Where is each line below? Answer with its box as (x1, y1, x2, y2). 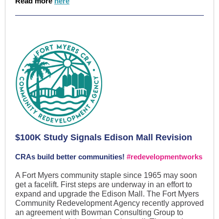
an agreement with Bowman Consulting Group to (15, 208, 183, 217)
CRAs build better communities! (15, 153, 127, 161)
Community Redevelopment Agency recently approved (15, 199, 204, 207)
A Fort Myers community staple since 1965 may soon (15, 171, 197, 179)
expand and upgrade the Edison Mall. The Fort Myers (15, 190, 199, 198)
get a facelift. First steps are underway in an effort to (15, 180, 192, 189)
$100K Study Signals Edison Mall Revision (15, 132, 192, 142)
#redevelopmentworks (127, 153, 202, 161)
